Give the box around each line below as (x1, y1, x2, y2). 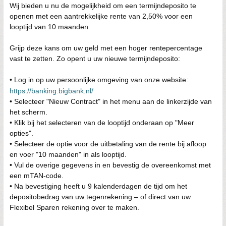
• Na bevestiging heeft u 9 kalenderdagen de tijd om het (10, 182, 187, 190)
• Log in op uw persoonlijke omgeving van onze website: (10, 75, 188, 84)
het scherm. (10, 107, 47, 116)
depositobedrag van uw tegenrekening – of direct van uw (10, 192, 191, 201)
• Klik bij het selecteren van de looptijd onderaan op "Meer (10, 118, 194, 127)
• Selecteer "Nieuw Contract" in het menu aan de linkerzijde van (10, 97, 212, 105)
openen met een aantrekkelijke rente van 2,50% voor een (10, 12, 193, 20)
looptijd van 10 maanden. (10, 22, 90, 31)
